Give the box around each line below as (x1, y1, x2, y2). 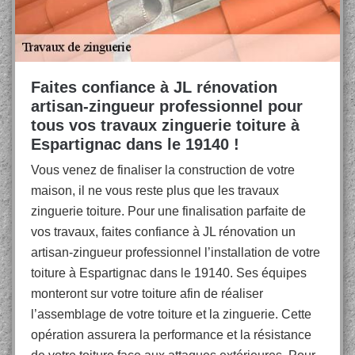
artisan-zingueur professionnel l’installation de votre (31, 246, 320, 259)
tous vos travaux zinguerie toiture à (31, 116, 300, 134)
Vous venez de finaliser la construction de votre (31, 163, 295, 177)
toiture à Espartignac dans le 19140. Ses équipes (31, 266, 307, 280)
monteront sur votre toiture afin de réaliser (31, 287, 263, 300)
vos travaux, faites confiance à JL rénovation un (31, 225, 296, 239)
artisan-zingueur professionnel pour (31, 97, 303, 115)
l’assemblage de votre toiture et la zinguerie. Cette (31, 307, 311, 321)
